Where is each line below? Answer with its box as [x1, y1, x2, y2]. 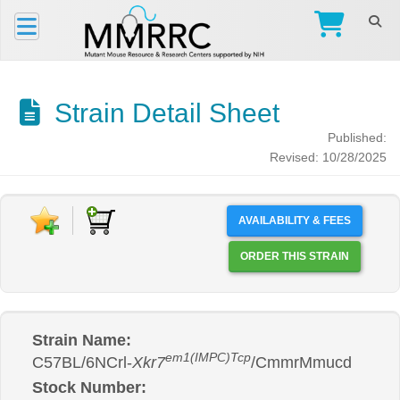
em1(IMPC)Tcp [165, 351, 251, 365]
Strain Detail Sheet [46, 98, 279, 128]
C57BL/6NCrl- [32, 354, 132, 371]
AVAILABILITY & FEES [237, 214, 351, 227]
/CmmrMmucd [251, 354, 352, 371]
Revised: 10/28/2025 [270, 151, 387, 164]
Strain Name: [32, 331, 131, 349]
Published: [328, 131, 387, 145]
